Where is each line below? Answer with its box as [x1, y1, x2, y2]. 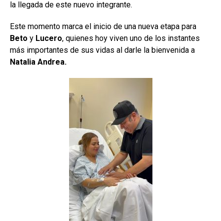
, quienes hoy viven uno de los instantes [62, 33, 200, 43]
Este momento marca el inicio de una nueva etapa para [10, 21, 196, 31]
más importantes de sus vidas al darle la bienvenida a [10, 45, 195, 55]
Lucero [36, 33, 62, 43]
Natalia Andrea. [10, 57, 67, 67]
